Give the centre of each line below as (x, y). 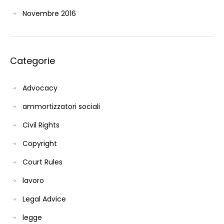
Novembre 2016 (49, 13)
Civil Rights (41, 125)
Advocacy (40, 88)
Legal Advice (44, 199)
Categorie (32, 60)
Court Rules (42, 162)
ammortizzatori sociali (61, 106)
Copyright (40, 143)
